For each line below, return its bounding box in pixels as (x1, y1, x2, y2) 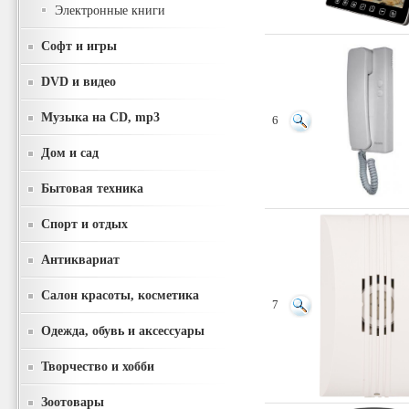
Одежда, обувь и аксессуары (41, 323, 204, 338)
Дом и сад (41, 145, 99, 160)
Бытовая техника (41, 181, 143, 195)
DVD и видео (41, 74, 116, 89)
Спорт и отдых (41, 216, 128, 231)
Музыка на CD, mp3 (41, 110, 160, 124)
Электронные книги (55, 4, 165, 17)
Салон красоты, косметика (41, 288, 199, 302)
